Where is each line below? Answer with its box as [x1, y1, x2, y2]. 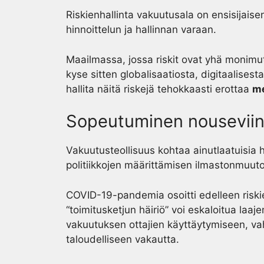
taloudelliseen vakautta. [66, 233, 179, 245]
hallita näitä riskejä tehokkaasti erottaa [66, 82, 252, 95]
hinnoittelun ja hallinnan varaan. [66, 24, 216, 35]
